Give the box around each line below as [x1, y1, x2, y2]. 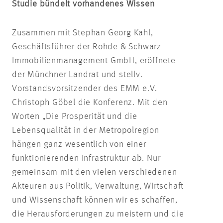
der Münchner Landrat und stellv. [12, 70, 143, 79]
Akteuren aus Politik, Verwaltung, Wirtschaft [12, 181, 184, 191]
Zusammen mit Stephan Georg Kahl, [12, 28, 153, 37]
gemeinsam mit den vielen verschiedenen [12, 167, 177, 177]
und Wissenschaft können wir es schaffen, [12, 195, 178, 205]
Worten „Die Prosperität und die [12, 111, 137, 121]
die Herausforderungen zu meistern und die [12, 209, 184, 219]
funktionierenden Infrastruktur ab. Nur [12, 153, 161, 163]
